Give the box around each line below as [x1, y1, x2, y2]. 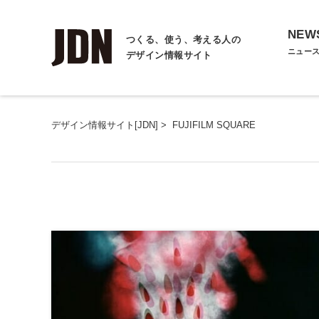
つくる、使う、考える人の [126, 35, 241, 45]
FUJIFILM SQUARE [172, 120, 256, 130]
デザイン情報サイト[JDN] [51, 120, 158, 130]
